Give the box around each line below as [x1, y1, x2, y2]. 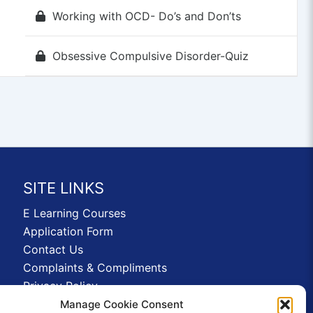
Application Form [23, 224, 114, 238]
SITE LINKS [23, 179, 105, 197]
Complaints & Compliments [23, 261, 168, 275]
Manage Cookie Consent [60, 298, 184, 311]
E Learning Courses [23, 206, 126, 220]
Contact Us [23, 242, 84, 256]
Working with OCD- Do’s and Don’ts [52, 8, 241, 23]
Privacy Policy [23, 279, 99, 293]
